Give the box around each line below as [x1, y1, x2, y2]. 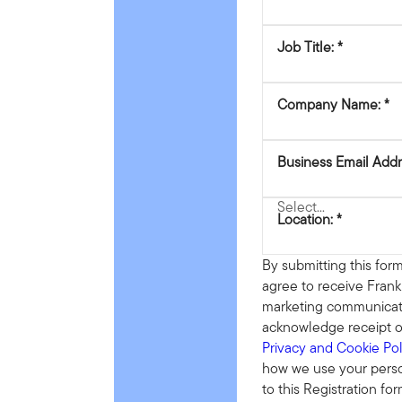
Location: [276, 209, 333, 231]
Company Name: [276, 94, 380, 116]
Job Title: [276, 37, 334, 58]
